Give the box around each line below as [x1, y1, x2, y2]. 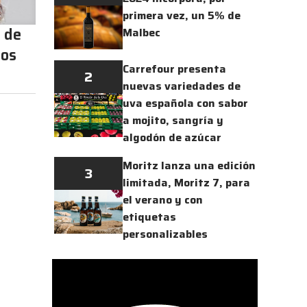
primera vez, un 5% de [123, 6, 241, 24]
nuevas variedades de [123, 77, 241, 95]
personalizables [123, 225, 208, 243]
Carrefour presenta [123, 60, 226, 77]
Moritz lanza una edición [123, 156, 256, 174]
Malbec [123, 23, 160, 41]
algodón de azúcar [123, 128, 221, 146]
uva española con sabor [123, 94, 248, 112]
